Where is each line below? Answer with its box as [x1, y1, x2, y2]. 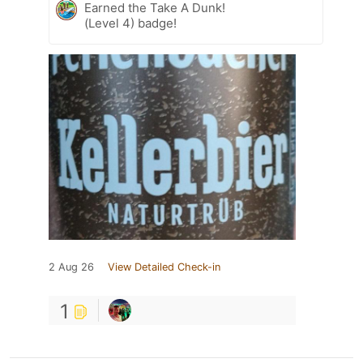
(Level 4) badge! [84, 15, 177, 31]
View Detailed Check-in [108, 260, 220, 273]
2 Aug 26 [49, 260, 94, 273]
